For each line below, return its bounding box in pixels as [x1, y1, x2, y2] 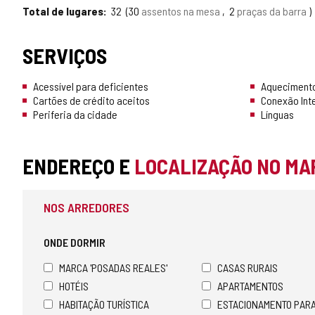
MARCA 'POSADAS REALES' [59, 261, 167, 275]
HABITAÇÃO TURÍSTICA [59, 297, 149, 311]
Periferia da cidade [33, 108, 117, 122]
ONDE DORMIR [44, 236, 105, 250]
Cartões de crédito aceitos [33, 94, 150, 108]
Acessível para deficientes [33, 79, 148, 94]
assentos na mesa [141, 4, 222, 18]
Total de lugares [22, 4, 103, 18]
